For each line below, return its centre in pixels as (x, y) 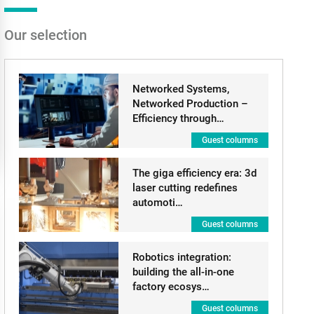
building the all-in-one (183, 272)
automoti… (157, 203)
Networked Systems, (180, 89)
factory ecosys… (171, 287)
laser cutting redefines (185, 188)
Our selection (45, 35)
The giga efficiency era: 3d (194, 173)
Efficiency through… (178, 118)
